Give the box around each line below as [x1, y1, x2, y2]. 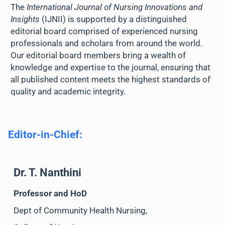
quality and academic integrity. [11, 86, 126, 96]
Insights [11, 14, 40, 24]
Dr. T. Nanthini [13, 166, 81, 179]
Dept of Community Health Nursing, [13, 205, 147, 216]
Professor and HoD [13, 188, 87, 199]
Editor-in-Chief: [8, 128, 82, 141]
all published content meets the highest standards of [11, 74, 211, 84]
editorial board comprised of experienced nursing [11, 26, 198, 36]
